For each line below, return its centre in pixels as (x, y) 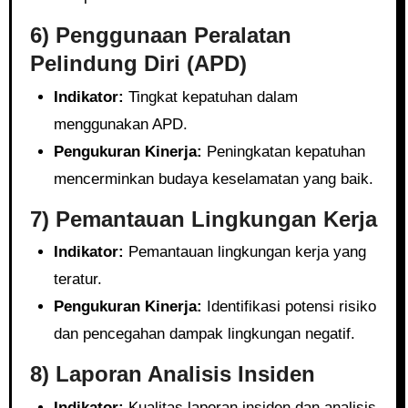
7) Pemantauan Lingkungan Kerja (203, 219)
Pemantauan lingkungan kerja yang (245, 252)
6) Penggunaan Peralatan (160, 35)
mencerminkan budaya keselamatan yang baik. (213, 178)
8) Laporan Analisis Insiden (172, 374)
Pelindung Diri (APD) (138, 63)
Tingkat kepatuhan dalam (210, 97)
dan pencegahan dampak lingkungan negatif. (204, 334)
